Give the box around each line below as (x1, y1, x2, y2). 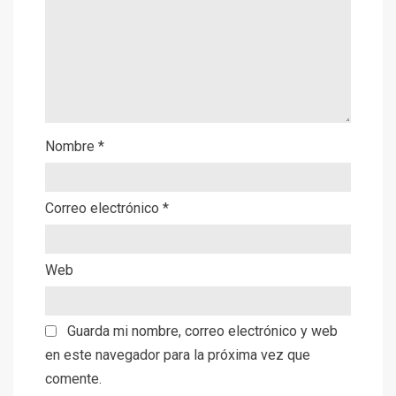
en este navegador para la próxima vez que (45, 346, 310, 364)
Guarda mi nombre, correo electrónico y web (67, 323, 338, 340)
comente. (45, 370, 102, 388)
